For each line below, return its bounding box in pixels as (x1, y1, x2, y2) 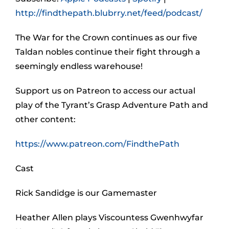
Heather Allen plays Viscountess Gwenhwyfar (15, 213, 203, 222)
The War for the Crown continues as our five (15, 33, 197, 42)
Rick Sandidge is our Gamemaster (15, 188, 157, 198)
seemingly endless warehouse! (15, 61, 143, 71)
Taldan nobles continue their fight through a (15, 47, 200, 57)
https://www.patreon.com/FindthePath (15, 139, 179, 149)
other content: (15, 114, 76, 124)
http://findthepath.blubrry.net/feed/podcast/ (15, 8, 202, 18)
